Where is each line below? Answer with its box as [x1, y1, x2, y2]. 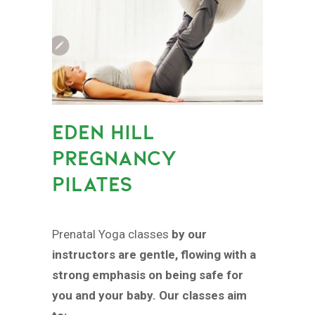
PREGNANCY [52, 145, 176, 170]
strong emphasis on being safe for [52, 268, 243, 283]
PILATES [52, 171, 133, 196]
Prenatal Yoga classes [52, 227, 172, 242]
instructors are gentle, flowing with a [52, 247, 256, 262]
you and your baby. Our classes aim [52, 288, 247, 303]
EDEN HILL [52, 119, 155, 144]
